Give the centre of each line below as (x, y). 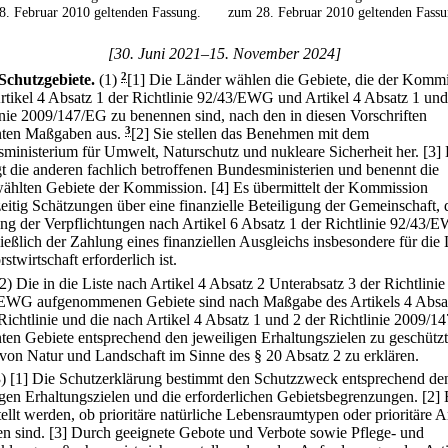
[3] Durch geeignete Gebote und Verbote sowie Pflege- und (236, 432)
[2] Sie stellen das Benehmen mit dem (250, 134)
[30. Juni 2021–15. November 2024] (224, 54)
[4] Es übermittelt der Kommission (319, 188)
